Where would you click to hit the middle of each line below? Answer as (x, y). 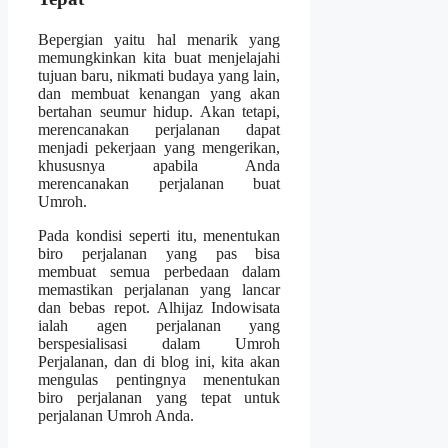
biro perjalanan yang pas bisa (159, 253)
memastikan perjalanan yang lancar (159, 289)
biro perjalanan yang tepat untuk (159, 397)
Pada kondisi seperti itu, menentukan (159, 235)
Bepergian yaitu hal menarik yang (159, 39)
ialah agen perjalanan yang (159, 325)
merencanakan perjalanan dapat (159, 129)
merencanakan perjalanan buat (159, 183)
